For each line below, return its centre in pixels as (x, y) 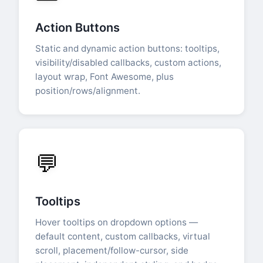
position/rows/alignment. (88, 91)
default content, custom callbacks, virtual (123, 237)
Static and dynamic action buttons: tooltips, (127, 49)
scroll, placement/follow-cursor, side (112, 251)
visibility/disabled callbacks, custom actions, (128, 63)
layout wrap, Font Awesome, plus (104, 77)
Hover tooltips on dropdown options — (117, 222)
